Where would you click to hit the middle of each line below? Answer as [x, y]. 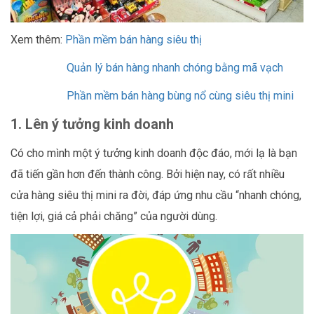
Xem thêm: [38, 39]
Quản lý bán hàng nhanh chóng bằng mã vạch [175, 67]
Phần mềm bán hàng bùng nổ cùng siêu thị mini [180, 95]
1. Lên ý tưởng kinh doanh [92, 124]
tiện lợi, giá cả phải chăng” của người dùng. [114, 216]
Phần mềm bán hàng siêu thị [134, 39]
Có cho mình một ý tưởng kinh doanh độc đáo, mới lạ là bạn [154, 153]
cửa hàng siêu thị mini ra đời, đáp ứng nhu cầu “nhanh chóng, [156, 195]
